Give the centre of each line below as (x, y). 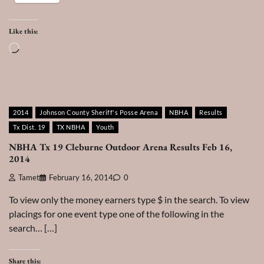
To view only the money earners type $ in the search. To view (129, 200)
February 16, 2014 (81, 178)
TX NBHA (70, 127)
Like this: (23, 32)
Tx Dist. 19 (29, 127)
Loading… (39, 49)
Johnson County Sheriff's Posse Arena (99, 113)
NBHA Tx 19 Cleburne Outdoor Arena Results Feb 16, (121, 147)
